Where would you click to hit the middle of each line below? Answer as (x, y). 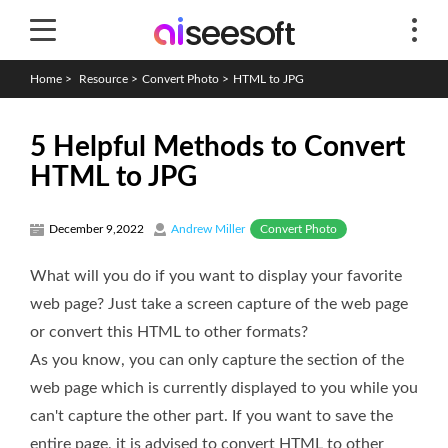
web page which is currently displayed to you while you (224, 387)
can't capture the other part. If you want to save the (211, 415)
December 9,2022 (96, 229)
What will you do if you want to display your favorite (216, 275)
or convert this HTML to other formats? (169, 331)
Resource (103, 79)
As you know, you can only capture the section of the (217, 359)
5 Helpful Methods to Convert (217, 147)
